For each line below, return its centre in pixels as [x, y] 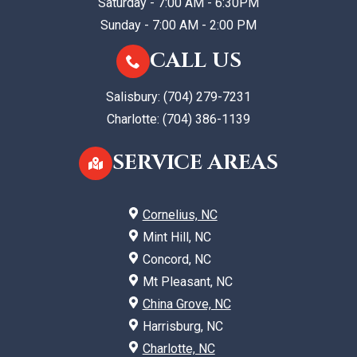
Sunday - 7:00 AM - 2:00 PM [178, 25]
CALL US [195, 61]
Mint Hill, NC [177, 237]
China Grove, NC [186, 304]
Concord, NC [177, 259]
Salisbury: [135, 96]
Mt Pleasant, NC [187, 281]
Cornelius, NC [180, 214]
